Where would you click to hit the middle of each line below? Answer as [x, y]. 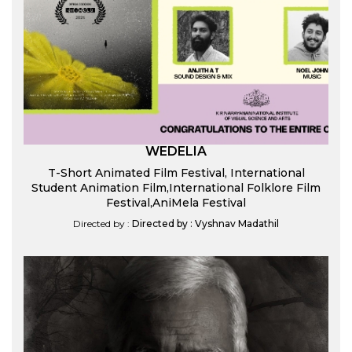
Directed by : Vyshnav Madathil [205, 224]
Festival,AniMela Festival [176, 203]
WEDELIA [176, 151]
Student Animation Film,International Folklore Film [176, 188]
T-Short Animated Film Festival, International [176, 173]
